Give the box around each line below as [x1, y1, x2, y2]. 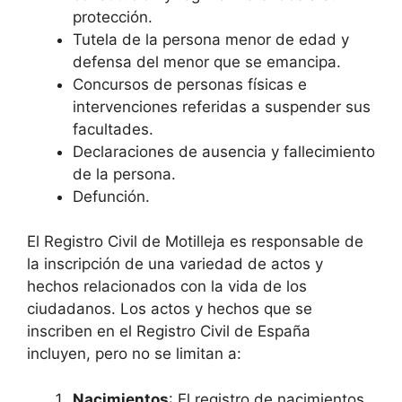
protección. [73, 7, 153, 26]
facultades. [73, 119, 153, 138]
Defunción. [73, 187, 150, 205]
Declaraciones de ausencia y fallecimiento [73, 142, 375, 161]
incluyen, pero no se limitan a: [27, 345, 241, 363]
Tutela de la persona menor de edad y [73, 30, 349, 48]
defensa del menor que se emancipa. [73, 52, 341, 71]
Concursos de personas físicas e [73, 74, 307, 93]
